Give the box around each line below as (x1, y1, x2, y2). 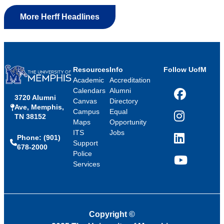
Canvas (72, 96, 97, 105)
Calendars (72, 86, 105, 94)
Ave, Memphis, (14, 103, 64, 111)
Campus (72, 107, 99, 115)
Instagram (173, 116, 206, 124)
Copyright (89, 210, 129, 219)
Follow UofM (163, 65, 207, 73)
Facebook (173, 94, 205, 102)
